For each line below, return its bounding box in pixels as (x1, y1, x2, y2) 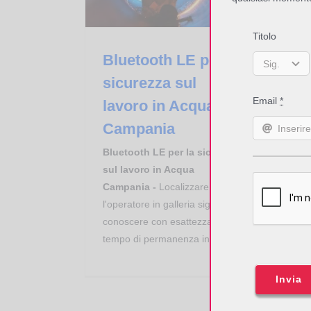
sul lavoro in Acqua (103, 164, 194, 176)
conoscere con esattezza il (103, 216, 219, 228)
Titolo (253, 31, 277, 42)
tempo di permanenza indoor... (103, 233, 237, 245)
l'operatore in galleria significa (103, 199, 233, 210)
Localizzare (159, 181, 209, 193)
